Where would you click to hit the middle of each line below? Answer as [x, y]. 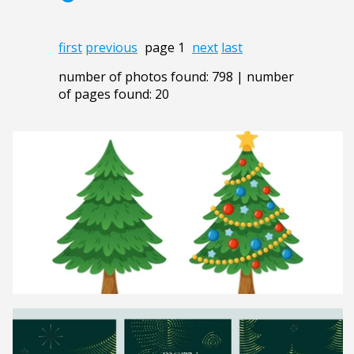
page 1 [165, 47]
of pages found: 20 [114, 94]
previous [111, 47]
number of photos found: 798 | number [176, 76]
